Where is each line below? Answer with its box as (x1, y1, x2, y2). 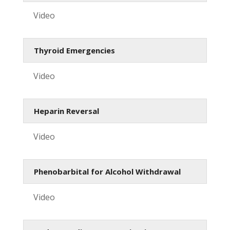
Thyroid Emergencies (33, 45, 115, 55)
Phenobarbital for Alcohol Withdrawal (33, 166, 181, 177)
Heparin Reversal (33, 105, 99, 116)
